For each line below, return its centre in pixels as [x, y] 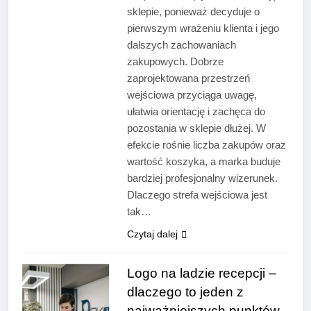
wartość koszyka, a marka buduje [203, 162]
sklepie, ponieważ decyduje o [193, 12]
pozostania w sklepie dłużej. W [196, 128]
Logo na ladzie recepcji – [201, 274]
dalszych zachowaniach [181, 45]
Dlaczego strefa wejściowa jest [197, 195]
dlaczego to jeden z [185, 292]
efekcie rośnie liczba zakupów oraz [206, 145]
